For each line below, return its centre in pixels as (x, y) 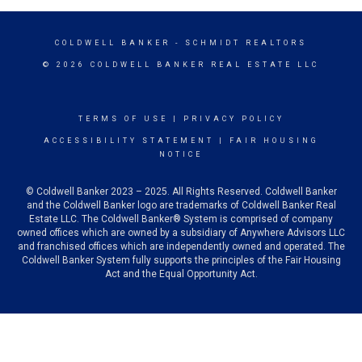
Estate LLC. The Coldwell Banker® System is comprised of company (181, 219)
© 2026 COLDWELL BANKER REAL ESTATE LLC (181, 65)
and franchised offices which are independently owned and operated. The (181, 246)
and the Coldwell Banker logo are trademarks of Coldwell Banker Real (181, 205)
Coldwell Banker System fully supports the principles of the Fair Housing (181, 260)
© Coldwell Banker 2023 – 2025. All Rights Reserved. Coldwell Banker (181, 192)
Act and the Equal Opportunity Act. (181, 274)
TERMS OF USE (123, 119)
